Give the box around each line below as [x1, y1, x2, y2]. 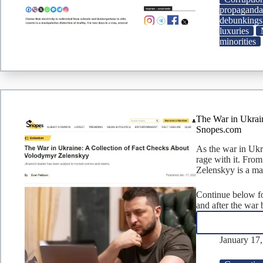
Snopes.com [196, 124, 242, 135]
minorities [220, 36, 257, 47]
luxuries [220, 26, 249, 36]
